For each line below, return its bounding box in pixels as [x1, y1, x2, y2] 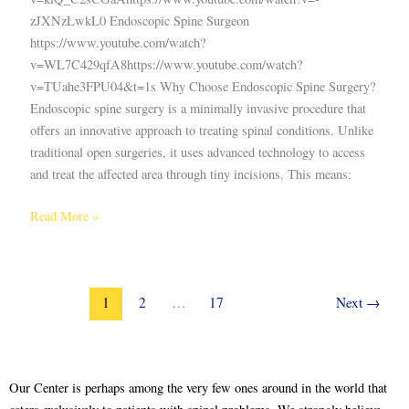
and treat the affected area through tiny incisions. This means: [29, 165, 351, 184]
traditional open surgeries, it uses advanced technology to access [29, 143, 365, 162]
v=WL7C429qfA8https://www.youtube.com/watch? [29, 56, 302, 74]
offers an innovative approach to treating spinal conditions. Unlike [29, 121, 373, 140]
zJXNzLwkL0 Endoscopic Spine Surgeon [29, 12, 249, 30]
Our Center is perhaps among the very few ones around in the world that [9, 379, 387, 397]
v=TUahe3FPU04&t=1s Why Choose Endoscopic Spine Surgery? [29, 78, 375, 96]
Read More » [29, 207, 99, 225]
